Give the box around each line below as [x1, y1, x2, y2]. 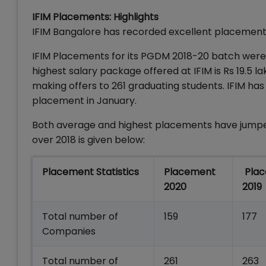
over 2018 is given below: [32, 133, 145, 147]
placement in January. [32, 94, 137, 107]
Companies [42, 224, 96, 238]
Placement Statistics [42, 165, 139, 179]
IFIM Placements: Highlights [32, 10, 159, 24]
